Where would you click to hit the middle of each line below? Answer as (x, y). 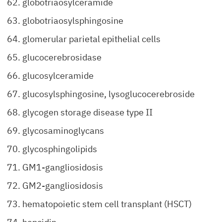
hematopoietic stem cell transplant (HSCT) (107, 204)
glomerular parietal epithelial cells (91, 39)
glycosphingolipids (60, 149)
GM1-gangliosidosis (63, 167)
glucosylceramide (58, 76)
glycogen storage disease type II (87, 112)
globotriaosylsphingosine (73, 21)
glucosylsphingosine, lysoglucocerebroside (109, 94)
